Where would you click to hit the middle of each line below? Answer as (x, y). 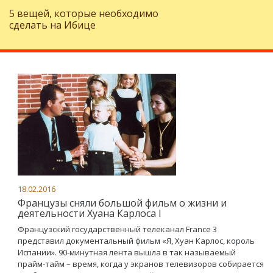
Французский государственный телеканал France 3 (117, 229)
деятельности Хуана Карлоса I (90, 213)
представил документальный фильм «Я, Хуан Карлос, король (136, 241)
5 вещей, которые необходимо (84, 13)
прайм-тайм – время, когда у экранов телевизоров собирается (141, 264)
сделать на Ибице (52, 25)
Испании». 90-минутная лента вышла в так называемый (127, 252)
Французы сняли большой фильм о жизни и (122, 203)
